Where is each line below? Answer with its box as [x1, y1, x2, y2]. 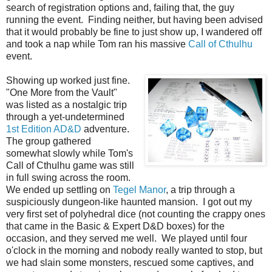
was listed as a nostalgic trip [6, 99, 127, 110]
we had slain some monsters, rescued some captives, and [6, 257, 254, 268]
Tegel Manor [113, 184, 166, 195]
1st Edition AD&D [6, 123, 81, 134]
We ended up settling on [6, 184, 113, 195]
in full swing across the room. [6, 172, 133, 183]
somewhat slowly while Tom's [6, 148, 133, 158]
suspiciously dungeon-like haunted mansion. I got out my [6, 196, 252, 207]
